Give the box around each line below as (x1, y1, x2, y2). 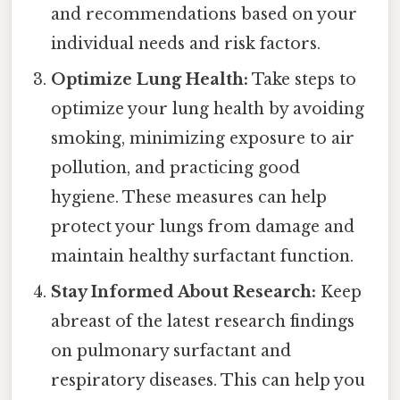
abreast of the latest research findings (51, 311, 355, 331)
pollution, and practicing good (51, 157, 301, 178)
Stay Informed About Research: (51, 281, 317, 302)
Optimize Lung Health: (51, 69, 249, 89)
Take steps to (248, 69, 357, 89)
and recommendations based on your (51, 4, 358, 24)
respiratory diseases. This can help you (51, 370, 366, 390)
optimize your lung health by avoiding (51, 98, 365, 119)
